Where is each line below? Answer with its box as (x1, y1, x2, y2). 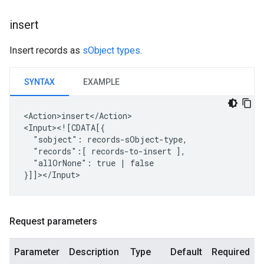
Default (170, 246, 202, 258)
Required (212, 246, 250, 258)
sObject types (82, 45, 140, 56)
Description (69, 246, 119, 258)
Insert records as (9, 45, 82, 56)
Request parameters (9, 216, 97, 227)
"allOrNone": (33, 157, 92, 169)
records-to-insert (91, 146, 171, 157)
